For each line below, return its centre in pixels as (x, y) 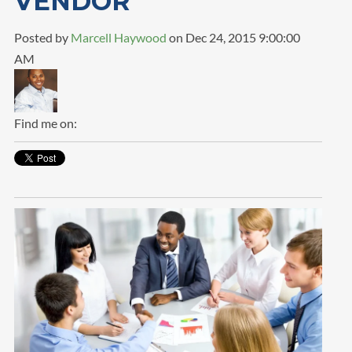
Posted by (41, 37)
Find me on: (45, 123)
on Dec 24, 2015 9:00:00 (233, 37)
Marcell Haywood (118, 37)
